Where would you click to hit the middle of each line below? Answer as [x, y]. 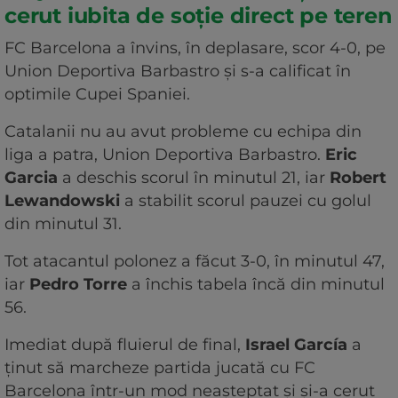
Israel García [296, 344]
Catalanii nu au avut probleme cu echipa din [183, 131]
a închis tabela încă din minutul [256, 284]
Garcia [31, 177]
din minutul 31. [65, 223]
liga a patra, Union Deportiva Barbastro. [165, 154]
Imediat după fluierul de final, [125, 344]
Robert [358, 177]
